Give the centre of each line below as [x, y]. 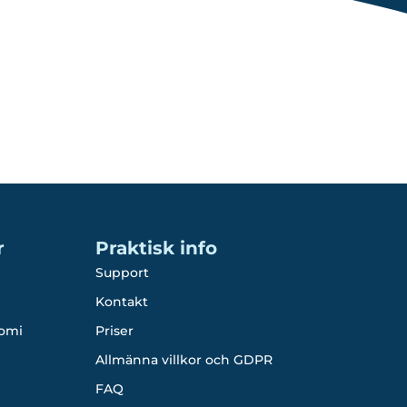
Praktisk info [156, 248]
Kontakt [122, 302]
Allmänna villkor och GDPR [184, 360]
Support [122, 273]
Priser [114, 331]
